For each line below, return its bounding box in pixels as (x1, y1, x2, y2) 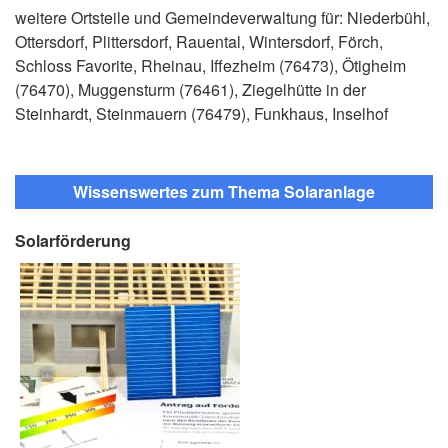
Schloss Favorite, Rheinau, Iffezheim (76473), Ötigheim (15, 54, 406, 78)
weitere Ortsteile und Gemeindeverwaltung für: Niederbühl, (15, 6, 430, 30)
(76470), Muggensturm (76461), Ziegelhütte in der (15, 78, 366, 102)
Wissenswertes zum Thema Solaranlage (73, 180, 375, 204)
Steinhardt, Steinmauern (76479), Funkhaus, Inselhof (15, 102, 388, 126)
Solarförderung (15, 229, 131, 253)
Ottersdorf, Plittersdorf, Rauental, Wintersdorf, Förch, (15, 30, 383, 54)
